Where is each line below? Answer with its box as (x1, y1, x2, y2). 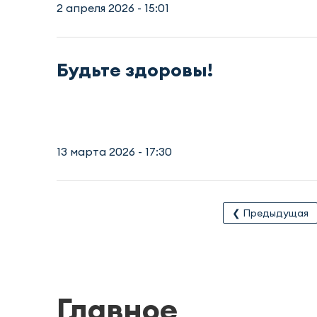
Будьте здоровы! (57, 58, 213, 82)
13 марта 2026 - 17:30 (57, 144, 172, 159)
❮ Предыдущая (231, 207, 309, 220)
